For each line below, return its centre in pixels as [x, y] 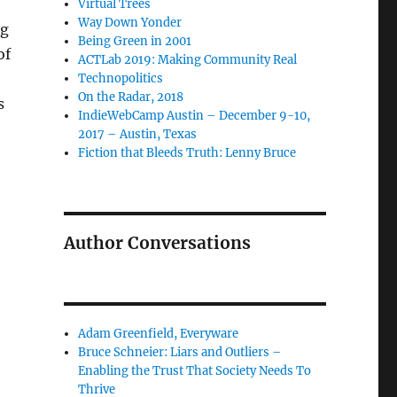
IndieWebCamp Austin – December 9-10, [195, 116]
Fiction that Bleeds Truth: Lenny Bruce [187, 153]
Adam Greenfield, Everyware [159, 334]
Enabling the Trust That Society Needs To [195, 371]
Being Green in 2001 [135, 41]
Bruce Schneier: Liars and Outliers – [180, 352]
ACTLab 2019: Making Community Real [188, 60]
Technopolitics [121, 78]
